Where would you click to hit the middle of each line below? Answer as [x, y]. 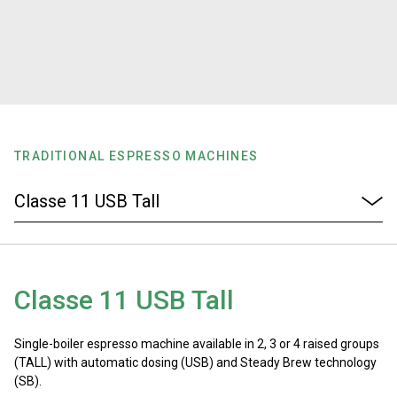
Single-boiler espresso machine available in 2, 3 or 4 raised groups [197, 344]
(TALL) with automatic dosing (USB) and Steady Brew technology [195, 362]
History [62, 88]
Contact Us [80, 332]
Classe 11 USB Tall [124, 300]
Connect [68, 271]
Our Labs [71, 149]
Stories [62, 27]
